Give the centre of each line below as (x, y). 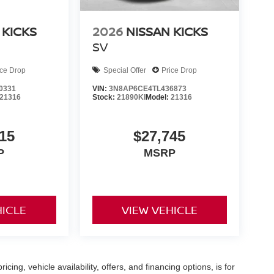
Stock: (104, 98)
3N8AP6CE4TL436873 (147, 89)
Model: (158, 98)
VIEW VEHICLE (159, 210)
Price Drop (179, 70)
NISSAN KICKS (167, 32)
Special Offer (124, 70)
